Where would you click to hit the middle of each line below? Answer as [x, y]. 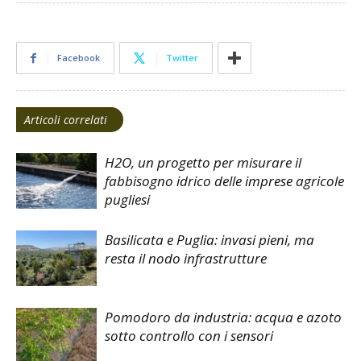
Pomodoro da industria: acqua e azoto [223, 317]
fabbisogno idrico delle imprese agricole [224, 181]
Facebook [79, 58]
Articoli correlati [66, 120]
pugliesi [127, 200]
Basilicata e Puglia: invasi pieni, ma [210, 240]
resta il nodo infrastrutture [186, 259]
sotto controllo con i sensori [189, 336]
